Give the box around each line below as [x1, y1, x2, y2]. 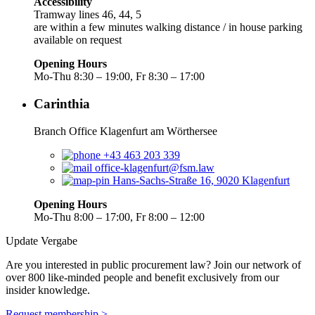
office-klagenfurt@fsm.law [95, 161, 214, 174]
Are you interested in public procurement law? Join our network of [6, 258, 301, 271]
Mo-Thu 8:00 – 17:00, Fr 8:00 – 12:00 [34, 210, 205, 223]
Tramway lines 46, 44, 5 [34, 8, 141, 21]
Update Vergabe [6, 234, 77, 247]
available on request [34, 34, 122, 46]
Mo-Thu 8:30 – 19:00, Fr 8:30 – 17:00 [34, 70, 205, 83]
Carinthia [34, 96, 90, 112]
